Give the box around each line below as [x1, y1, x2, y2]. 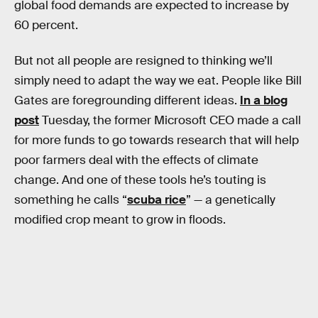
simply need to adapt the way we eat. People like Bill [14, 72, 302, 88]
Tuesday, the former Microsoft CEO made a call [39, 112, 301, 128]
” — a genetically [186, 192, 275, 207]
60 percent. [14, 18, 78, 33]
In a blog [240, 92, 287, 108]
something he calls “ [14, 192, 127, 207]
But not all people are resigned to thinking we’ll [14, 53, 273, 68]
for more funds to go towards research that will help [14, 132, 299, 148]
